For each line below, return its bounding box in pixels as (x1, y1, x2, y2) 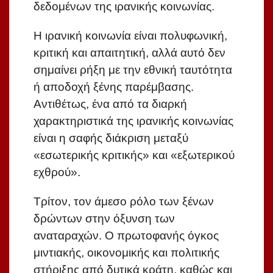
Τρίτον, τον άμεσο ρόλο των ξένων (34, 195, 214, 208)
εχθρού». (34, 166, 80, 179)
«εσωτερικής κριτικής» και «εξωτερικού (34, 149, 235, 162)
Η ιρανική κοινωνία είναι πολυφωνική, (34, 29, 227, 43)
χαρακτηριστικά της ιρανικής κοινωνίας (34, 115, 233, 128)
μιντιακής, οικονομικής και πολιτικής (34, 246, 219, 260)
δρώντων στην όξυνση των (34, 212, 175, 225)
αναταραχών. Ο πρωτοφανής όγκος (34, 229, 219, 243)
